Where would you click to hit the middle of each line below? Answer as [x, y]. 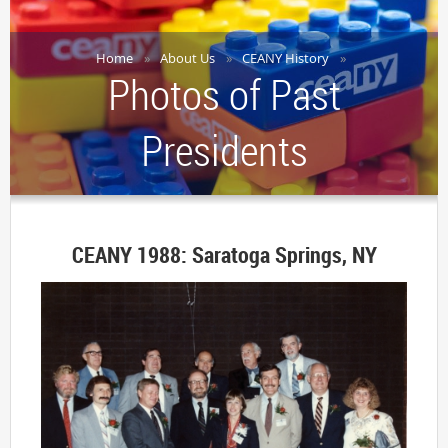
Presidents [224, 150]
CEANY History [285, 58]
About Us [187, 58]
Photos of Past [224, 94]
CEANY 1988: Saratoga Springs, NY [224, 255]
